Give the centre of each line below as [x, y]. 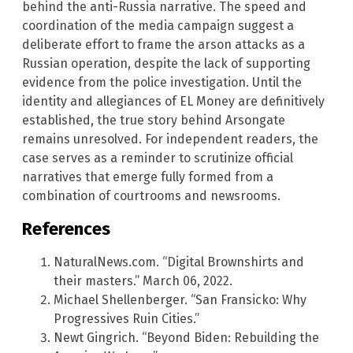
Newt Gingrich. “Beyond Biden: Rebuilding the [186, 338]
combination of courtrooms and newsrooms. [151, 195]
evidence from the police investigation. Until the [162, 82]
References [66, 229]
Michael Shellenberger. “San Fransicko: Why [180, 300]
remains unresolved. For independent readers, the [170, 139]
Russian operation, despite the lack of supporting [166, 63]
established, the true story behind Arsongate [154, 120]
